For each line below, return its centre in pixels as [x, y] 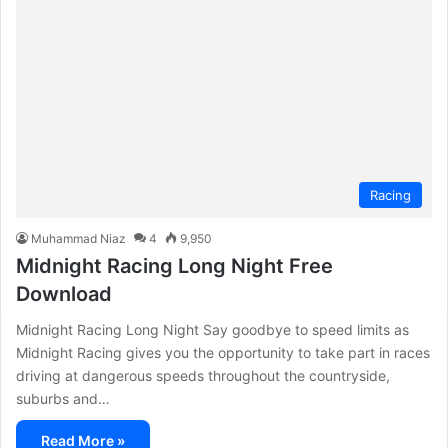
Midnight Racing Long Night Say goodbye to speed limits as [212, 330]
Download [64, 294]
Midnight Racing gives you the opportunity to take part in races [223, 353]
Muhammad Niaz [78, 239]
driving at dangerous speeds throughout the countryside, [203, 376]
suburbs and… [63, 399]
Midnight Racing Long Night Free [174, 266]
